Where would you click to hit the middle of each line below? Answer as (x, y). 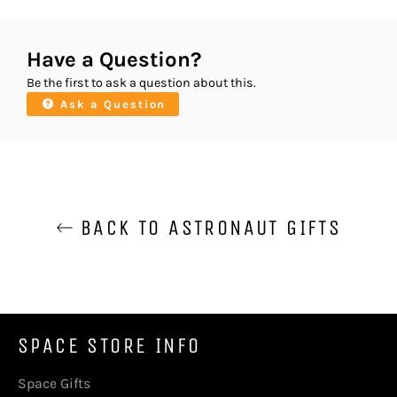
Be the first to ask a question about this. (141, 82)
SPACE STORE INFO (109, 345)
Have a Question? (114, 59)
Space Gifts (54, 383)
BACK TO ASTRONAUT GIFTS (207, 227)
